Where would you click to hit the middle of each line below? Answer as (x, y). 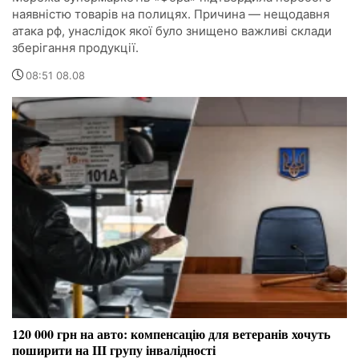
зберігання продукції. (75, 48)
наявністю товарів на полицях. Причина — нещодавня (171, 14)
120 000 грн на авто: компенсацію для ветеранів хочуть (171, 334)
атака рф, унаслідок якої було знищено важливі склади (172, 31)
